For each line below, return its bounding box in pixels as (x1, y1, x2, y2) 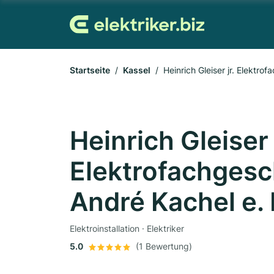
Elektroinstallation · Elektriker (70, 223, 184, 234)
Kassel (123, 65, 150, 75)
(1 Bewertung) (136, 241, 192, 251)
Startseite (70, 65, 110, 75)
